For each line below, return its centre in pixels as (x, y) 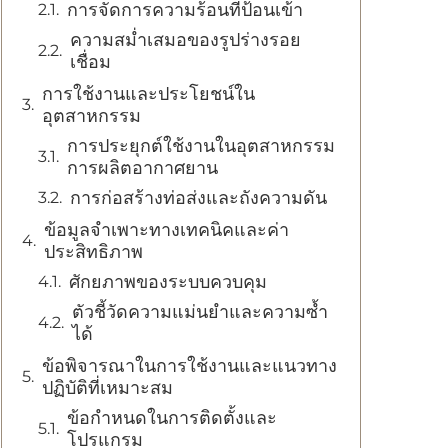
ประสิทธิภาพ (93, 252)
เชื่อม (90, 62)
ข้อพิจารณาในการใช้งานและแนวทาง (189, 366)
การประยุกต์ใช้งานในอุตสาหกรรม (201, 146)
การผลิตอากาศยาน (142, 168)
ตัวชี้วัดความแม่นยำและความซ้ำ (200, 312)
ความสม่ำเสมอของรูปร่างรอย (185, 40)
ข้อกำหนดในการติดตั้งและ (172, 418)
